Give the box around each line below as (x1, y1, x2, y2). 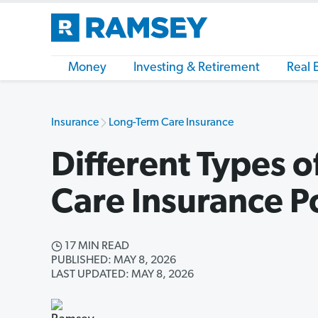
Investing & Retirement (133, 61, 260, 75)
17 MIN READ (62, 241, 129, 252)
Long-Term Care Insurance (109, 117, 234, 128)
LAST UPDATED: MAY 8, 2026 (51, 269, 194, 280)
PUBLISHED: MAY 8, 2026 (51, 255, 176, 266)
